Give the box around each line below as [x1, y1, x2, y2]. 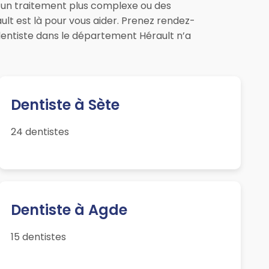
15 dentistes [10, 230, 66, 244]
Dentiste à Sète [10, 95, 119, 115]
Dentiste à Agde [10, 200, 127, 220]
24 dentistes [10, 125, 69, 139]
